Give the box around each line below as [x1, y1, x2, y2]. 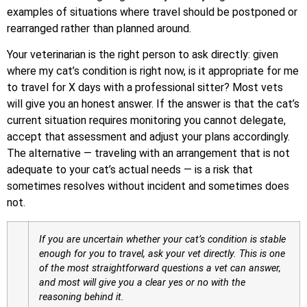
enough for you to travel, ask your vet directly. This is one [39, 247, 285, 260]
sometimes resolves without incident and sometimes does [7, 180, 289, 193]
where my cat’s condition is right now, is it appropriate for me [7, 64, 299, 78]
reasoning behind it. [39, 291, 124, 303]
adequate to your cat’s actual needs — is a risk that [7, 163, 253, 177]
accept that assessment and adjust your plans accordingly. [7, 130, 290, 144]
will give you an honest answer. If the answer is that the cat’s [7, 97, 299, 111]
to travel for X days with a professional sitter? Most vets [7, 81, 283, 95]
